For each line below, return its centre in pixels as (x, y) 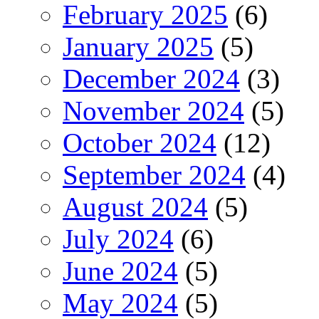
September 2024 (154, 174)
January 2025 (138, 46)
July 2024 (118, 239)
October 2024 (140, 142)
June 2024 (120, 271)
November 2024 (153, 110)
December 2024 (151, 78)
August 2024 (135, 206)
